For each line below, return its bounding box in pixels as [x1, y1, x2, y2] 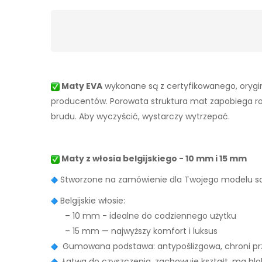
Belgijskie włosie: [58, 194, 126, 206]
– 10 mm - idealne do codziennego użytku [51, 209, 236, 222]
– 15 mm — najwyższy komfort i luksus [51, 225, 218, 237]
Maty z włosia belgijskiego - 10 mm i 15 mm [60, 152, 247, 164]
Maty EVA [60, 80, 102, 92]
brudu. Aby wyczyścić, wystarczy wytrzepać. [51, 110, 230, 122]
